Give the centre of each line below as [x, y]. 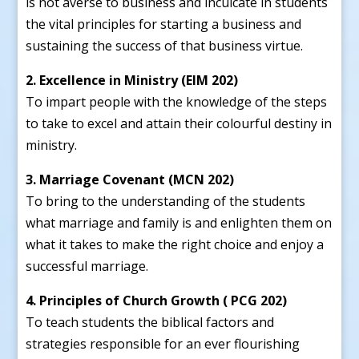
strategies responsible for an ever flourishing [163, 343]
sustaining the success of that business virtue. [165, 45]
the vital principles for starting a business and [164, 24]
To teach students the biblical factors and [150, 322]
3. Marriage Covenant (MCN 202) [130, 179]
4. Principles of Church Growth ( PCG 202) [157, 300]
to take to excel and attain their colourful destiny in [179, 123]
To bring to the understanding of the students [166, 201]
